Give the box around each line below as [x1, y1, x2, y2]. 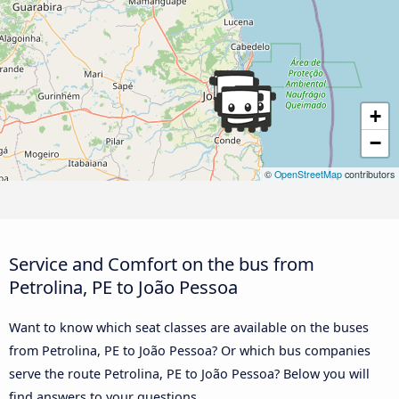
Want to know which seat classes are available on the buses [9, 318, 369, 336]
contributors [342, 167, 395, 182]
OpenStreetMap [274, 167, 342, 182]
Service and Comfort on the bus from [9, 250, 314, 276]
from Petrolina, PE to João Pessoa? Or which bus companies [9, 341, 370, 359]
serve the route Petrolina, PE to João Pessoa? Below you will [9, 364, 370, 382]
